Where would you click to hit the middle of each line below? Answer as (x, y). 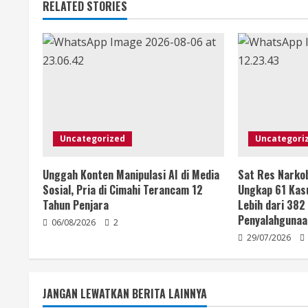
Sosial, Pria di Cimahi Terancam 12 (123, 190)
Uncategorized (92, 139)
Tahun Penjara (76, 205)
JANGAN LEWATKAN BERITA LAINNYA (125, 294)
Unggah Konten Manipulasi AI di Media (131, 175)
